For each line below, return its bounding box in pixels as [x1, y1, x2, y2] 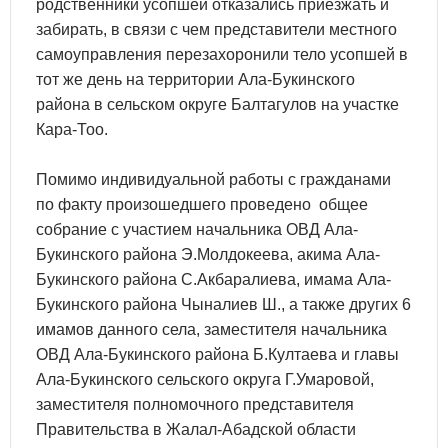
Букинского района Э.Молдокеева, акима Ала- [36, 246, 380, 263]
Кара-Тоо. [36, 121, 108, 138]
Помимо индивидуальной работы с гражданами [36, 171, 391, 188]
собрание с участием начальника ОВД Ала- [36, 221, 358, 238]
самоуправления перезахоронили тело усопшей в [36, 46, 408, 63]
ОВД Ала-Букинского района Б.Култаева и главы [36, 346, 399, 363]
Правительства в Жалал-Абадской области [36, 421, 356, 438]
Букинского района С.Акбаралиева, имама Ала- [36, 271, 391, 288]
